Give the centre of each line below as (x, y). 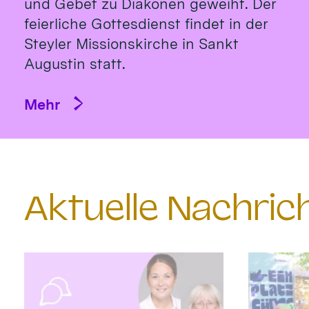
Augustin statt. (75, 64)
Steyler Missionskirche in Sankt (132, 44)
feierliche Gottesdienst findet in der (147, 24)
